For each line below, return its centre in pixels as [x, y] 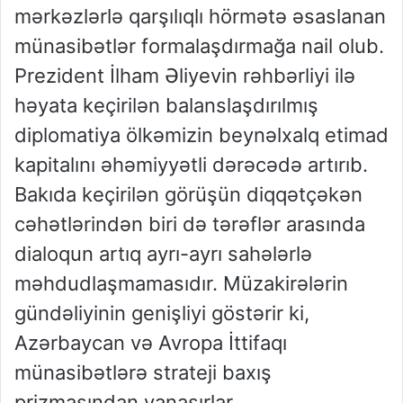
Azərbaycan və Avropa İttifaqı [151, 343]
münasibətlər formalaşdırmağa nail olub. [199, 46]
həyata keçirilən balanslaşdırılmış [166, 106]
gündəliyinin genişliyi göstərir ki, [162, 313]
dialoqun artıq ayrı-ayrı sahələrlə [163, 254]
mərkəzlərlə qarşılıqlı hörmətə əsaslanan [200, 17]
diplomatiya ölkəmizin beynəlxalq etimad [201, 135]
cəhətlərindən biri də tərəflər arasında [190, 224]
